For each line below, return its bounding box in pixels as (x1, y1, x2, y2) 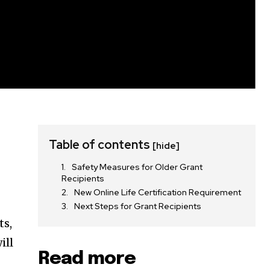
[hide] (152, 140, 180, 152)
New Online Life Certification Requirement (74, 187, 242, 198)
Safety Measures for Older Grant (72, 162, 203, 173)
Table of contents (49, 137, 153, 153)
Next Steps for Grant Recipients (74, 201, 202, 212)
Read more (38, 250, 136, 269)
